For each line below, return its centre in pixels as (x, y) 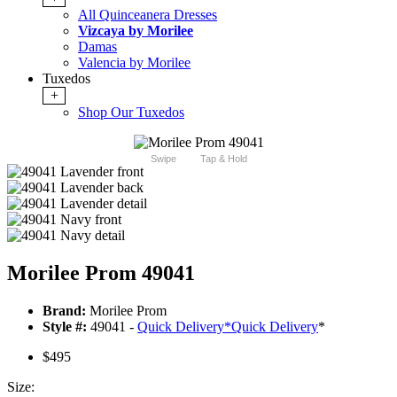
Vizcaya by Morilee (136, 31)
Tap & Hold (223, 159)
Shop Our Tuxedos (131, 113)
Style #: (65, 327)
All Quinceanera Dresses (148, 15)
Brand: (64, 311)
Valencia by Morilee (134, 63)
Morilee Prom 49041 (101, 273)
